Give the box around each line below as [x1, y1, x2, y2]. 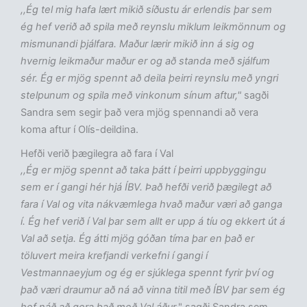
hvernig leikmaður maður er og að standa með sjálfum [21, 55, 270, 68]
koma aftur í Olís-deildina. [21, 123, 138, 136]
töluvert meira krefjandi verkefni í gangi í [21, 249, 208, 262]
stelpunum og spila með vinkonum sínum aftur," [21, 89, 241, 102]
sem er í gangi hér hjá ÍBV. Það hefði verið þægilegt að [21, 181, 271, 194]
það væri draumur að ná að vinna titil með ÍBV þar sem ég [21, 284, 285, 297]
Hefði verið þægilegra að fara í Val [21, 147, 173, 160]
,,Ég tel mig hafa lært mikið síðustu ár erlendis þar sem [21, 3, 272, 16]
